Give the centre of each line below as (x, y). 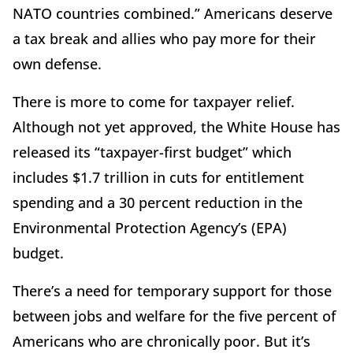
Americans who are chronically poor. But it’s (162, 341)
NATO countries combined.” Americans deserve (173, 13)
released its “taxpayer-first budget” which (152, 152)
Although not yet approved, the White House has (176, 126)
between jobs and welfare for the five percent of (174, 316)
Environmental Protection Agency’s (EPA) (150, 227)
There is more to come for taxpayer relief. (154, 101)
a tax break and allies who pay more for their (164, 38)
